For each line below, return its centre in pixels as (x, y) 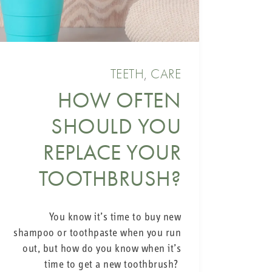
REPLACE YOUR (112, 152)
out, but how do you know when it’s (102, 249)
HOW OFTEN (119, 100)
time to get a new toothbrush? (113, 265)
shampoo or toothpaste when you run (97, 233)
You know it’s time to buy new (115, 217)
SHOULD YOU (116, 126)
